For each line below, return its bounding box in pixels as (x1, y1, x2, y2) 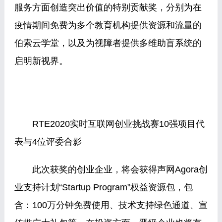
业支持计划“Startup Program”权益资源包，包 (14, 182, 193, 192)
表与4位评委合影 (14, 137, 82, 147)
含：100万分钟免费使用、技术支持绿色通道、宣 (14, 200, 208, 210)
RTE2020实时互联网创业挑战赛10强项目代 (14, 119, 205, 129)
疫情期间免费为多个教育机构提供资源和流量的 (14, 20, 202, 30)
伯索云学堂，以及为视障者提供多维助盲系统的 (14, 38, 202, 48)
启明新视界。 (14, 56, 86, 66)
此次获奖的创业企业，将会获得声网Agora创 (14, 165, 208, 174)
